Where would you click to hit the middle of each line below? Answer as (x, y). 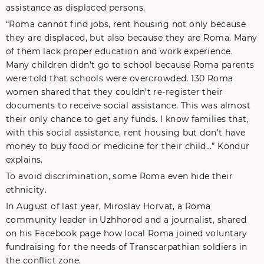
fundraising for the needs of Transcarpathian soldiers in (127, 247)
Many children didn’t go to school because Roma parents (130, 65)
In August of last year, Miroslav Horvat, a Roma (108, 206)
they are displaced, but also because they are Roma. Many (132, 38)
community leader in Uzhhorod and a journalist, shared (126, 220)
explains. (24, 160)
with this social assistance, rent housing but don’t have (126, 133)
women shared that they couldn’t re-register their (115, 92)
